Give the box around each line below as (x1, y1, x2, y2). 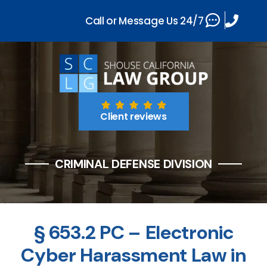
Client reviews (100, 110, 167, 123)
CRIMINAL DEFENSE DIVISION (55, 156, 212, 172)
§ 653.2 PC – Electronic (33, 220, 234, 245)
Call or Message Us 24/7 (85, 13, 204, 28)
